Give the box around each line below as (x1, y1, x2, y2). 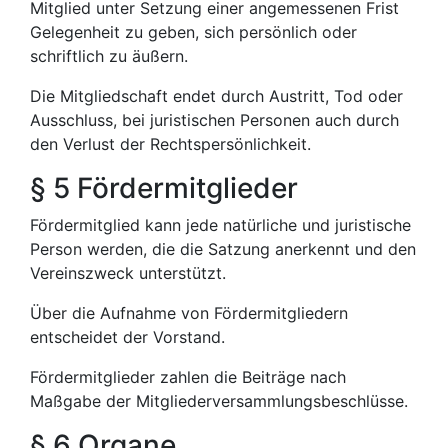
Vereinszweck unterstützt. (30, 263, 226, 283)
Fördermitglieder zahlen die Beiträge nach (30, 367, 346, 387)
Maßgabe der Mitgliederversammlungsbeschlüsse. (30, 391, 408, 411)
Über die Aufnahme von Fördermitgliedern (30, 303, 348, 323)
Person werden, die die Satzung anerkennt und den (30, 239, 416, 259)
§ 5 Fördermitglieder (30, 171, 298, 205)
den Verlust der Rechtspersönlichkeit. (30, 134, 311, 154)
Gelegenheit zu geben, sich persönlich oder (30, 22, 357, 42)
